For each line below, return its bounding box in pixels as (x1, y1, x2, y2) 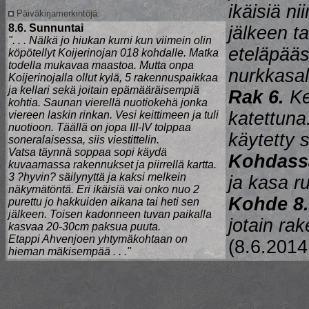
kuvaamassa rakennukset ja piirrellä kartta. (8, 159, 217, 170)
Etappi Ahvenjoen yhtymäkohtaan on (8, 233, 188, 245)
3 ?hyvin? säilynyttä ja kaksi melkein (8, 171, 186, 183)
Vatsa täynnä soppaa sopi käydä (8, 146, 167, 158)
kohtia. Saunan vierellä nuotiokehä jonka (8, 97, 208, 108)
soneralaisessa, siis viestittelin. (8, 134, 159, 146)
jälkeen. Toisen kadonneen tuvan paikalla (8, 208, 212, 220)
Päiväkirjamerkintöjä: (14, 8, 100, 19)
